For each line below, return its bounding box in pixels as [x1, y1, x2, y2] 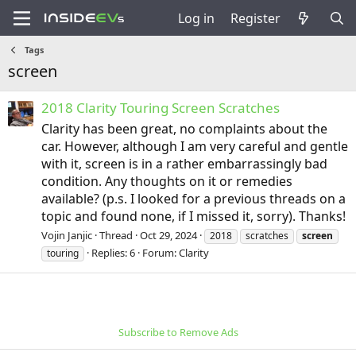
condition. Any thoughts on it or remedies [41, 172, 292, 191]
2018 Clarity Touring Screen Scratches [41, 99, 280, 118]
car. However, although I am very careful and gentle [41, 137, 348, 156]
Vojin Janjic [41, 228, 92, 243]
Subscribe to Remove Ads [118, 325, 238, 340]
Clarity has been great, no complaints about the [41, 120, 327, 138]
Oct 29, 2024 [140, 228, 197, 243]
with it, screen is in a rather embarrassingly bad [41, 155, 327, 173]
